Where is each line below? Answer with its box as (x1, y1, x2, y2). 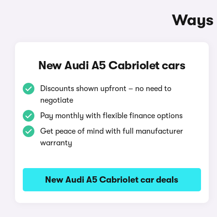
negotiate (40, 96, 73, 105)
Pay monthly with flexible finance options (40, 111, 183, 120)
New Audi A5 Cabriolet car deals (45, 175, 179, 185)
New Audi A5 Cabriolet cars (38, 59, 186, 72)
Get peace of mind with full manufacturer (40, 127, 183, 136)
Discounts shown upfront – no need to (40, 84, 171, 93)
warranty (40, 139, 72, 147)
